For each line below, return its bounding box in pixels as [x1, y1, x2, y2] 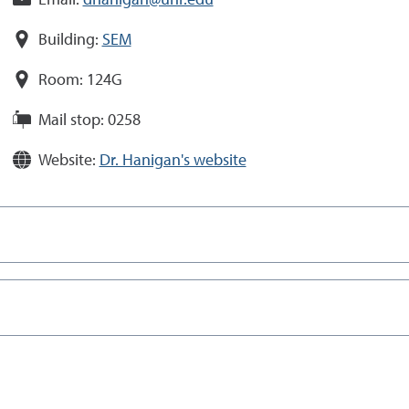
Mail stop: [37, 112, 104, 129]
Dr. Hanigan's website [99, 152, 246, 169]
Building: [37, 32, 99, 48]
